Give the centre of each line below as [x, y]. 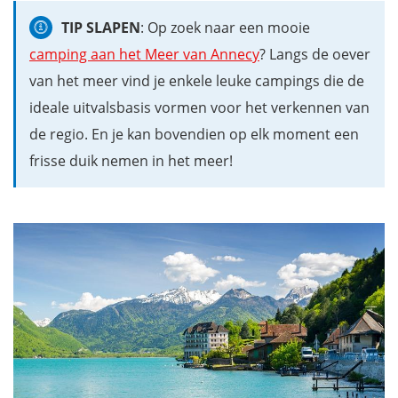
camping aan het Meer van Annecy [144, 54]
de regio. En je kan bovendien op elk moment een [194, 134]
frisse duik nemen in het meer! [131, 160]
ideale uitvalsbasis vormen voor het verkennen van [199, 107]
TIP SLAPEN [101, 27]
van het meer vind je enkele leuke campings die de [197, 80]
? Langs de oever [315, 54]
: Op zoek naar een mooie [226, 27]
